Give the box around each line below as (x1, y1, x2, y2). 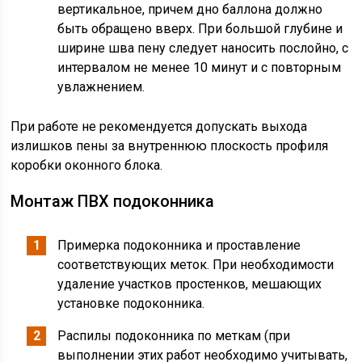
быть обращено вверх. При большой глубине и (57, 21, 343, 36)
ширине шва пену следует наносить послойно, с (57, 40, 349, 56)
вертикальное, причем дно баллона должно (57, 2, 323, 17)
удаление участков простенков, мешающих (57, 276, 322, 292)
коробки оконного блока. (11, 158, 163, 173)
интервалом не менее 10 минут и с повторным (57, 60, 342, 75)
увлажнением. (57, 79, 145, 95)
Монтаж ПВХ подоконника (11, 192, 215, 211)
